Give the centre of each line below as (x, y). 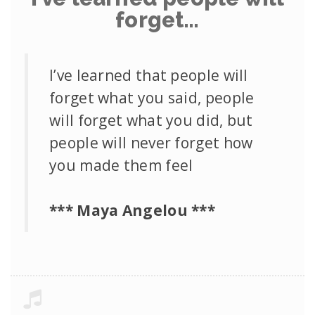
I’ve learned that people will (149, 75)
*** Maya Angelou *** (132, 210)
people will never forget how (151, 142)
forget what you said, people (152, 97)
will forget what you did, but (151, 120)
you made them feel (121, 165)
